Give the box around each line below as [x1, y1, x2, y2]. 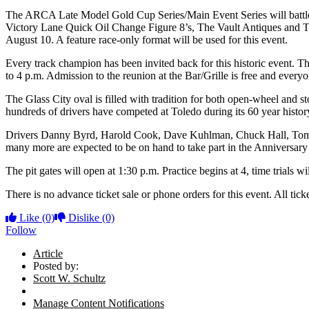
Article [33, 248, 63, 260]
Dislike [66, 212, 102, 224]
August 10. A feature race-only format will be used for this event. [6, 34, 288, 46]
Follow [6, 224, 37, 237]
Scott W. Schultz [33, 272, 106, 285]
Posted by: [33, 260, 79, 272]
